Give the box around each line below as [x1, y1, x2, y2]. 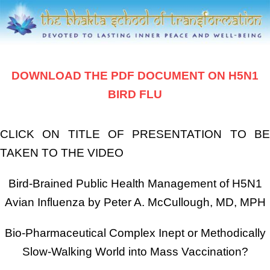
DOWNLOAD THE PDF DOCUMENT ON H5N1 [11, 69, 259, 82]
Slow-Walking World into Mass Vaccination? [22, 245, 248, 258]
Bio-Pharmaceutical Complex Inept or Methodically [4, 226, 266, 239]
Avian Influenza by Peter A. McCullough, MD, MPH [4, 195, 266, 209]
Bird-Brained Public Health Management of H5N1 [8, 177, 262, 190]
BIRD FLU [108, 87, 162, 101]
